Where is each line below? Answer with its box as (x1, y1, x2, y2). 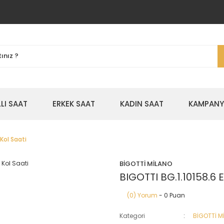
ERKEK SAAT (52, 98, 95, 109)
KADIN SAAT (119, 98, 163, 109)
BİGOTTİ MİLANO (119, 159, 172, 168)
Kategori (119, 211, 145, 220)
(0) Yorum (127, 191, 157, 199)
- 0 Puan (157, 191, 185, 199)
